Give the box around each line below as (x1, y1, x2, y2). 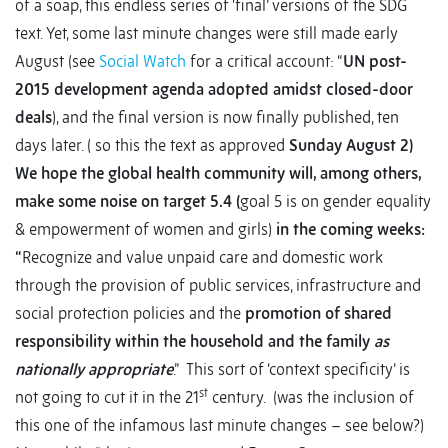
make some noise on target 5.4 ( (15, 191, 240, 212)
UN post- (343, 51, 407, 72)
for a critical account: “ (186, 51, 343, 72)
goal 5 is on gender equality (240, 191, 431, 212)
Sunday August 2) (285, 135, 413, 156)
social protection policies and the (15, 303, 245, 324)
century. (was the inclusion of (208, 387, 414, 408)
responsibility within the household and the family (15, 331, 374, 352)
